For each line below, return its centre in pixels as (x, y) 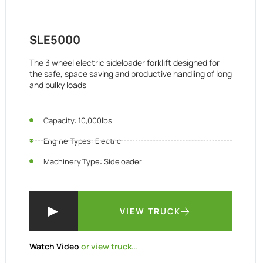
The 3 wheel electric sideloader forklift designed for (124, 62)
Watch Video (54, 246)
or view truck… (108, 246)
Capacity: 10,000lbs (78, 120)
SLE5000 (55, 39)
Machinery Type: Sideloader (93, 161)
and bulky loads (58, 85)
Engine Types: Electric (82, 141)
